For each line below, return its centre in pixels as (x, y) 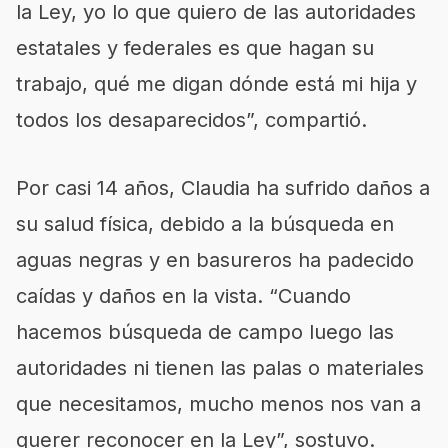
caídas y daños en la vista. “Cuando (183, 295)
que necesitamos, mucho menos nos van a (218, 403)
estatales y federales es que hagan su (195, 47)
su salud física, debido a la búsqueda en (205, 223)
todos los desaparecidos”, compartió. (191, 119)
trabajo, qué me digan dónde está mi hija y (216, 83)
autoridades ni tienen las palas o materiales (220, 367)
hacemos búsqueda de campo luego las (205, 331)
